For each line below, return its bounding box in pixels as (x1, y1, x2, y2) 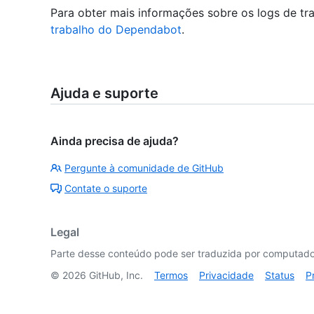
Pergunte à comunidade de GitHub (64, 161, 224, 174)
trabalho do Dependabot (50, 22, 182, 36)
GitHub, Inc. (86, 268, 143, 281)
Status (265, 268, 294, 281)
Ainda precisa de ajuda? (50, 133, 179, 148)
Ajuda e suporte (50, 84, 158, 102)
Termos (154, 268, 188, 281)
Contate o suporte (64, 182, 147, 194)
